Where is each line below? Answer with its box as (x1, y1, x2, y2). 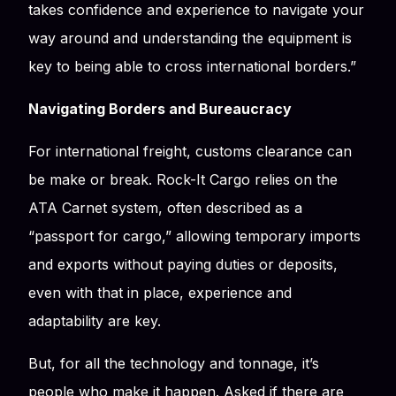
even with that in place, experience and (28, 283, 292, 301)
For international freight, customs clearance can (28, 141, 352, 160)
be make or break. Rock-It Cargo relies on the (28, 170, 338, 188)
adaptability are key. (28, 311, 161, 330)
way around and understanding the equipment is (28, 28, 352, 47)
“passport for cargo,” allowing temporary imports (28, 226, 361, 245)
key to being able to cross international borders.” (28, 57, 356, 75)
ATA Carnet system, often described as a (28, 198, 302, 217)
